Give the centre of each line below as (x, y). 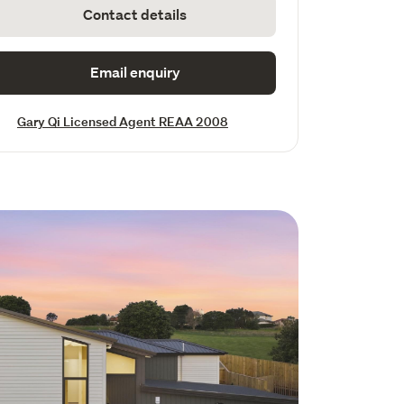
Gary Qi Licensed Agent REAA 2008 (122, 121)
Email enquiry (135, 73)
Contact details (135, 15)
